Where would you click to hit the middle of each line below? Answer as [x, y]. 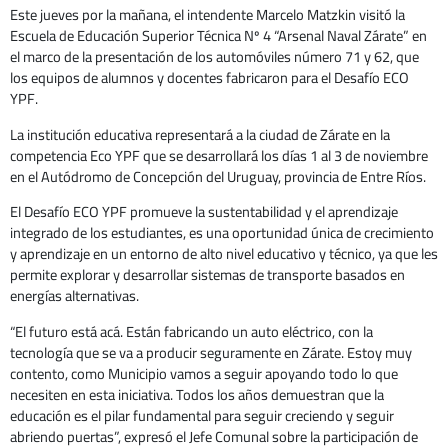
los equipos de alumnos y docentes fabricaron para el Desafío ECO [209, 78]
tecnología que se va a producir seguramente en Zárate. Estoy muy [211, 352]
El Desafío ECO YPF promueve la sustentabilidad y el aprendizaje [204, 212]
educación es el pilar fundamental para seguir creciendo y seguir [202, 415]
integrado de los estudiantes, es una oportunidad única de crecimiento [222, 233]
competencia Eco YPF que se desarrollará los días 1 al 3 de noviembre [219, 155]
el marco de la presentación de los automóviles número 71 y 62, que [214, 57]
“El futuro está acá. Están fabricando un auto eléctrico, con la [191, 331]
